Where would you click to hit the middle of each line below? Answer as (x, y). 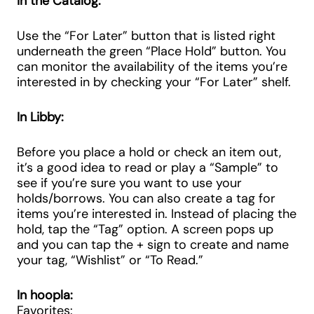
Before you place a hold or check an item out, (149, 152)
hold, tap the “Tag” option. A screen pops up (145, 229)
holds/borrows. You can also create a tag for (146, 198)
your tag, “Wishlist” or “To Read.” (110, 260)
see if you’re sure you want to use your (129, 183)
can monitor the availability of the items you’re (152, 67)
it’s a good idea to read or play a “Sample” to (148, 168)
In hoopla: (45, 295)
